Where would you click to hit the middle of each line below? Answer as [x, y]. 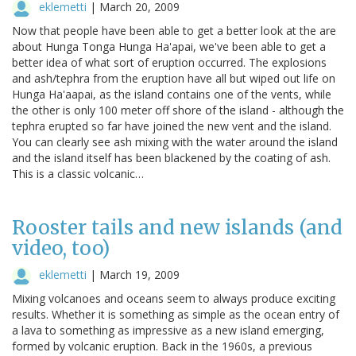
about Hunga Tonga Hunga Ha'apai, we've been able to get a [169, 46]
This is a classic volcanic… [78, 173]
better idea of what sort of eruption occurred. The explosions [169, 62]
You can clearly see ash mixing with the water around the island [175, 141]
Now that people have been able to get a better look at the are [174, 30]
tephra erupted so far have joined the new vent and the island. [172, 126]
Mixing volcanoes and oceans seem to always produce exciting [174, 298]
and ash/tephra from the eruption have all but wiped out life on [174, 78]
